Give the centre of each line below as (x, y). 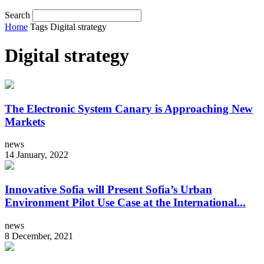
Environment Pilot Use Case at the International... (125, 203)
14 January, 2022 (37, 155)
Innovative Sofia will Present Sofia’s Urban (108, 190)
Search (17, 15)
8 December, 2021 (39, 236)
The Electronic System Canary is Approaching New (129, 108)
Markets (25, 121)
